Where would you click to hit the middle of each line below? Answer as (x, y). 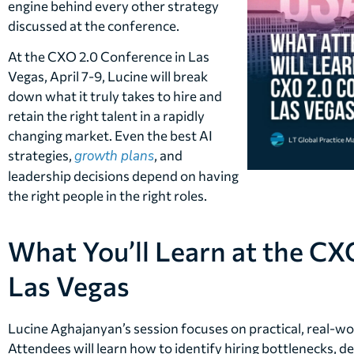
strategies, (41, 156)
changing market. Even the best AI (110, 136)
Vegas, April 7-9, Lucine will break (108, 77)
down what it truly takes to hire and (115, 96)
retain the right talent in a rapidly (106, 116)
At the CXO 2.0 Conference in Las (109, 57)
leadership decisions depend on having (123, 176)
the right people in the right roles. (107, 196)
